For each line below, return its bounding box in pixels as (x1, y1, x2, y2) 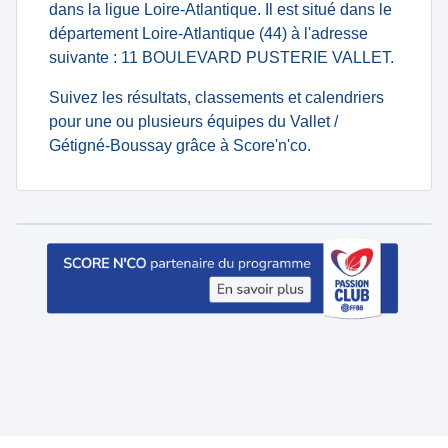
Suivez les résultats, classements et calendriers (49, 89, 384, 106)
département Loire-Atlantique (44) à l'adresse (49, 25, 368, 42)
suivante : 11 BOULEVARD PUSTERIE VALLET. (49, 49, 394, 66)
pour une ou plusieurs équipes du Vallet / (49, 113, 338, 130)
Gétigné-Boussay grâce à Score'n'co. (49, 137, 311, 154)
